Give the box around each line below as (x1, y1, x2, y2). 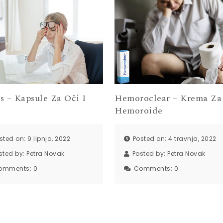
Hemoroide (114, 104, 163, 118)
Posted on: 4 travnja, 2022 (132, 134, 217, 143)
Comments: (133, 164, 174, 173)
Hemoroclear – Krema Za (114, 92, 222, 106)
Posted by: (132, 149, 168, 158)
